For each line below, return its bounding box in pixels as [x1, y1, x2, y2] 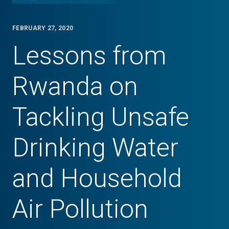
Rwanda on [12, 72, 138, 101]
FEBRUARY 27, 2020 [12, 25, 74, 32]
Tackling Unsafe [12, 102, 189, 132]
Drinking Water [12, 133, 178, 163]
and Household [12, 164, 182, 193]
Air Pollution [12, 194, 148, 224]
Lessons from [12, 41, 167, 71]
